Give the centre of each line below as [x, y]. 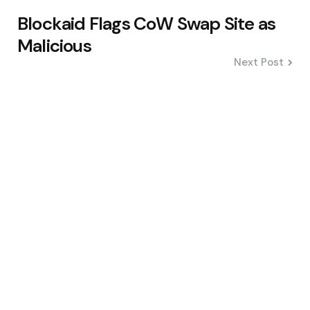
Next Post [259, 62]
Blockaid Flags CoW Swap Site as [147, 23]
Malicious [54, 45]
